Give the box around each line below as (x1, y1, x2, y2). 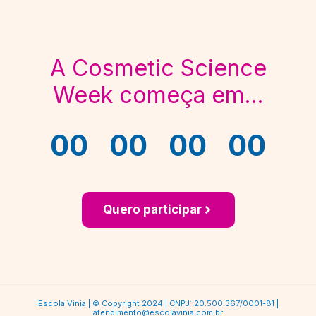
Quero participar (102, 202, 202, 217)
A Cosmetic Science (49, 54, 267, 82)
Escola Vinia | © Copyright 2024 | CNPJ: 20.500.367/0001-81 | (37, 298, 279, 308)
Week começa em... (52, 80, 264, 109)
